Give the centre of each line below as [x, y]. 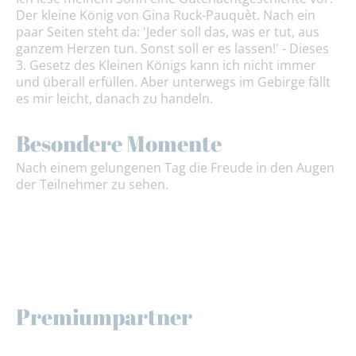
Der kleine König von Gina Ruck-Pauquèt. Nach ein [166, 15]
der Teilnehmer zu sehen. [92, 184]
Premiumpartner [104, 316]
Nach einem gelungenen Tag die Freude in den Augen [175, 167]
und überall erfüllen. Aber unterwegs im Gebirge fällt [173, 82]
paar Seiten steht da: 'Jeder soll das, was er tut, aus [168, 32]
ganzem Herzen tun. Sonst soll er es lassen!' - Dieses [172, 49]
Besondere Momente [119, 143]
